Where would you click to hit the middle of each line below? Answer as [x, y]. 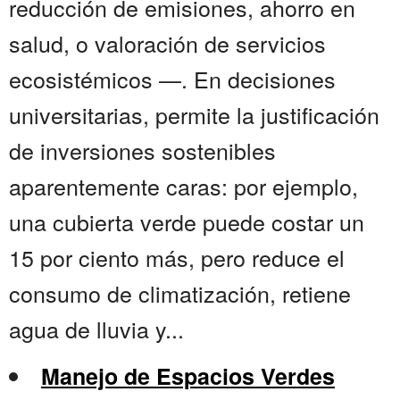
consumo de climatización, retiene [180, 293]
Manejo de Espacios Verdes [188, 376]
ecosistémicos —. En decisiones [172, 79]
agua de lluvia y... [96, 329]
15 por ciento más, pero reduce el [177, 258]
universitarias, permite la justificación [194, 115]
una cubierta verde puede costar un [187, 222]
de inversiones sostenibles [142, 150]
